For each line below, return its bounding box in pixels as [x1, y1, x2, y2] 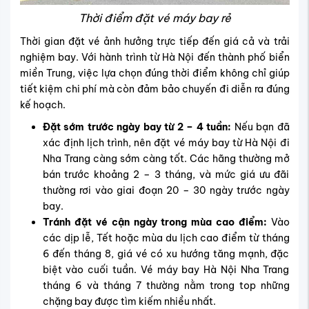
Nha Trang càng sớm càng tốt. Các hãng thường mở [42, 152, 290, 165]
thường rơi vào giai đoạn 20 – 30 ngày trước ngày [42, 183, 290, 197]
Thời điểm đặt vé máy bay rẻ [78, 10, 231, 25]
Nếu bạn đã [234, 120, 290, 133]
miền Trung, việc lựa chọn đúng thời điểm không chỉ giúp [19, 66, 290, 79]
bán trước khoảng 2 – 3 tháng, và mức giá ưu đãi [42, 168, 290, 181]
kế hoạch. [19, 98, 66, 111]
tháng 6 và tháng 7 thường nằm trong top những [42, 279, 290, 292]
